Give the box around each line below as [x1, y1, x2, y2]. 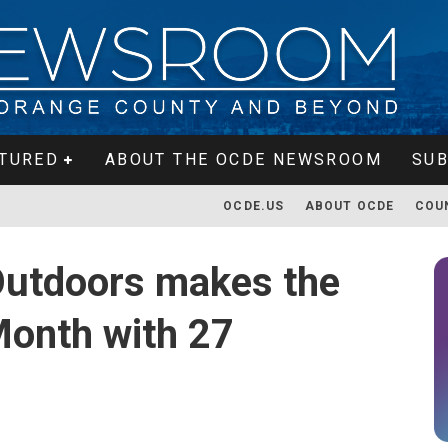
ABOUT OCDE [304, 199, 395, 213]
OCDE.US [223, 199, 285, 213]
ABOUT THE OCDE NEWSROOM [104, 150, 382, 169]
